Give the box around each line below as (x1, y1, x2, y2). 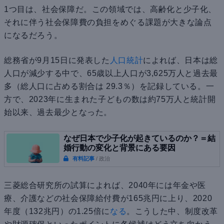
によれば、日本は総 (143, 55, 218, 64)
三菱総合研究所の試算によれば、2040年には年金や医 (4, 180, 206, 189)
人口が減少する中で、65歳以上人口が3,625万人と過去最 (4, 68, 218, 77)
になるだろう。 (4, 30, 62, 39)
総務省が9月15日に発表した (4, 55, 110, 64)
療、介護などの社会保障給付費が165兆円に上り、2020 (4, 193, 212, 202)
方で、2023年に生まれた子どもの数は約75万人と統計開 (4, 94, 216, 103)
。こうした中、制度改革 (126, 206, 218, 215)
